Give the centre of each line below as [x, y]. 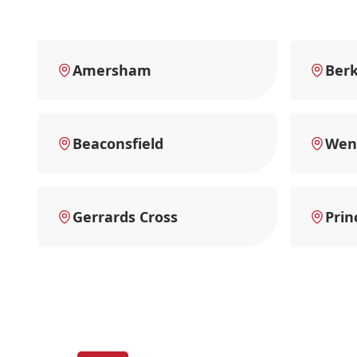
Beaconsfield [118, 143]
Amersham [112, 70]
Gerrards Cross [125, 216]
